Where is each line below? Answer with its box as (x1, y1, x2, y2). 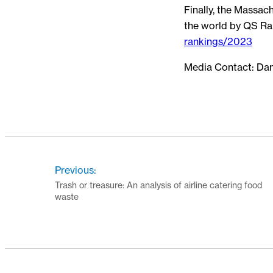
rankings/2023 (184, 35, 252, 48)
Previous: (54, 163, 96, 176)
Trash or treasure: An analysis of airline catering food (54, 179, 262, 190)
